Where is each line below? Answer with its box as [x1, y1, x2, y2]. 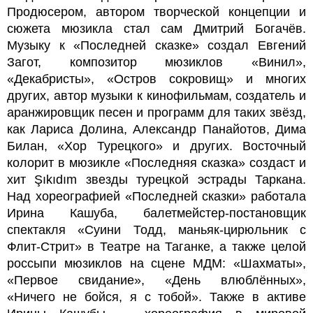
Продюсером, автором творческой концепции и [7, 4, 306, 19]
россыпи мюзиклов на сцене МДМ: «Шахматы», [7, 256, 306, 270]
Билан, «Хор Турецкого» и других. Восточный [7, 138, 306, 153]
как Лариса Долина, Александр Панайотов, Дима [7, 122, 306, 136]
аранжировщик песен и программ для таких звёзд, [7, 105, 306, 119]
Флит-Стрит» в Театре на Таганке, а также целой [7, 239, 306, 254]
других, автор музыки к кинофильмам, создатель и [7, 88, 306, 103]
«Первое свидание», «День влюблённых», [7, 272, 306, 287]
